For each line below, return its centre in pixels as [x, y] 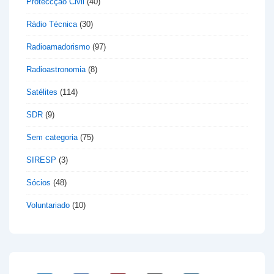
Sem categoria [52, 138]
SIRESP [41, 160]
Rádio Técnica [52, 24]
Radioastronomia [56, 70]
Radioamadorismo [58, 47]
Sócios [39, 183]
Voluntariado [48, 206]
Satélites [42, 92]
